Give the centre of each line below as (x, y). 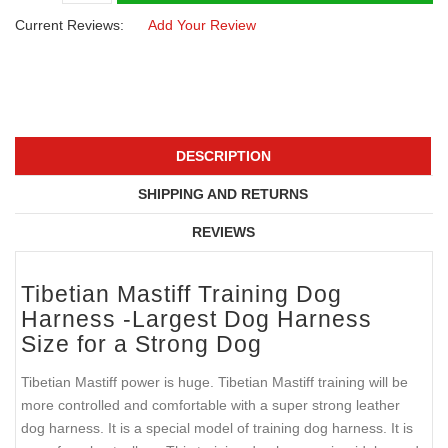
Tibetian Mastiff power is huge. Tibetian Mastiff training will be (214, 381)
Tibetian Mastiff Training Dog (181, 294)
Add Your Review (202, 24)
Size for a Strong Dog (141, 344)
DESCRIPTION (223, 156)
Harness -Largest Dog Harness (196, 319)
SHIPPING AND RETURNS (223, 194)
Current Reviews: (69, 24)
